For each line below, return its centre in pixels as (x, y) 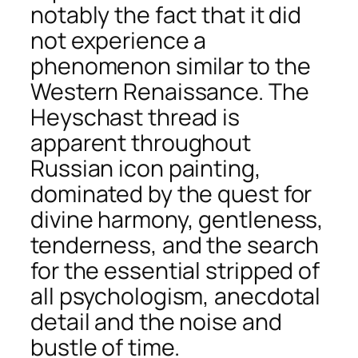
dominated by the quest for (171, 193)
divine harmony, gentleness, (177, 219)
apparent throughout (141, 142)
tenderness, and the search (175, 245)
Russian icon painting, (146, 168)
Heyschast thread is (135, 117)
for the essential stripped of (175, 270)
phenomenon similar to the (171, 66)
